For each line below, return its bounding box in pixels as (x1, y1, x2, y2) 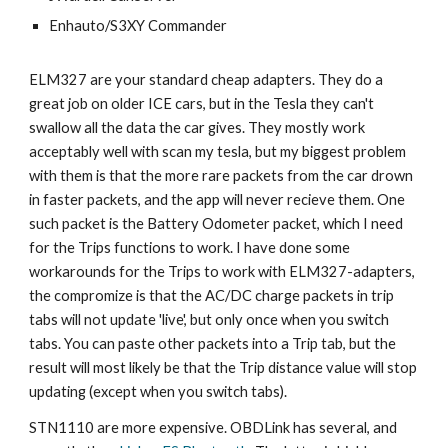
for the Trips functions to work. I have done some (29, 239, 351, 256)
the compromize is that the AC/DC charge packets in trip (29, 287, 395, 304)
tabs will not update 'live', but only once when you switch (29, 311, 390, 328)
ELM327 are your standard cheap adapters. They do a (29, 71, 384, 88)
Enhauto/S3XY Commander (49, 17, 228, 34)
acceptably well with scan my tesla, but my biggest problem (29, 143, 407, 160)
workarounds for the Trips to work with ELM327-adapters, (29, 263, 416, 280)
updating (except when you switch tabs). (29, 383, 288, 400)
